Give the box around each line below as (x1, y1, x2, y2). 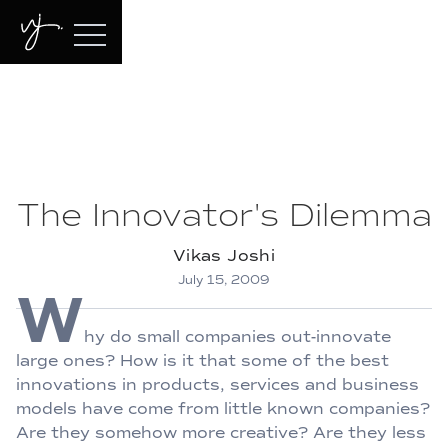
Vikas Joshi (172, 246, 276, 265)
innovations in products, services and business (16, 375, 419, 394)
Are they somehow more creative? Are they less (16, 423, 426, 442)
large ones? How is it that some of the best (16, 351, 389, 370)
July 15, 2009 (178, 273, 270, 287)
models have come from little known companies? (16, 399, 430, 418)
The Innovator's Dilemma (16, 196, 432, 234)
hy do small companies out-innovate (84, 327, 391, 346)
